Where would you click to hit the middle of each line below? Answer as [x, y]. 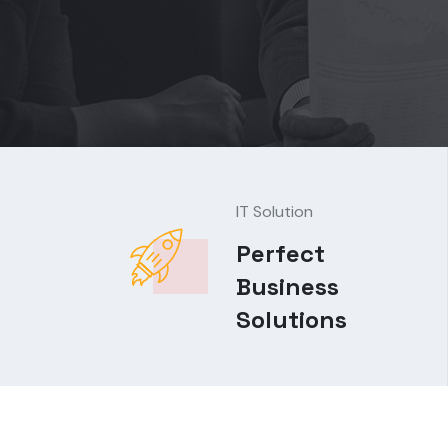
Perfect [280, 253]
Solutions [291, 319]
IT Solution [274, 211]
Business [287, 286]
